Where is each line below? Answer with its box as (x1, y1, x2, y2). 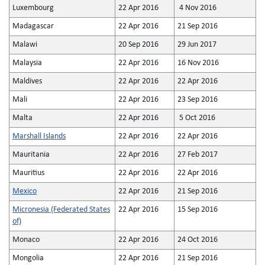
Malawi (12, 40, 37, 49)
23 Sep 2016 (177, 95, 218, 104)
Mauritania (12, 150, 50, 159)
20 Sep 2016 (118, 40, 159, 49)
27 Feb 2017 (177, 150, 218, 159)
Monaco (12, 235, 40, 244)
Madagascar (12, 22, 54, 31)
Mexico (12, 187, 37, 196)
